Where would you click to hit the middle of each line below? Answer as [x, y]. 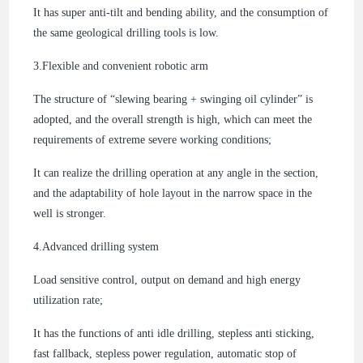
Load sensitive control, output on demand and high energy [167, 280]
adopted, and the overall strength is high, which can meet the [173, 119]
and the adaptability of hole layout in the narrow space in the [173, 193]
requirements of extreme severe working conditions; [153, 139]
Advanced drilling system [101, 246]
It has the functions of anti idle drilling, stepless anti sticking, [174, 333]
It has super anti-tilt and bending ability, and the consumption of [181, 12]
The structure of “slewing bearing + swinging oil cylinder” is [173, 99]
